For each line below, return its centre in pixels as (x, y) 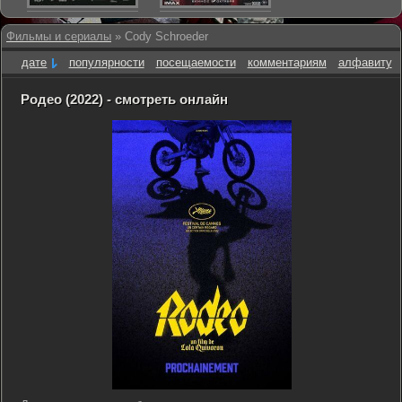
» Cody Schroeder (160, 36)
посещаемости (196, 62)
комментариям (287, 62)
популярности (106, 62)
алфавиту (365, 62)
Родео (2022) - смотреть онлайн (124, 99)
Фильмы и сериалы (59, 36)
